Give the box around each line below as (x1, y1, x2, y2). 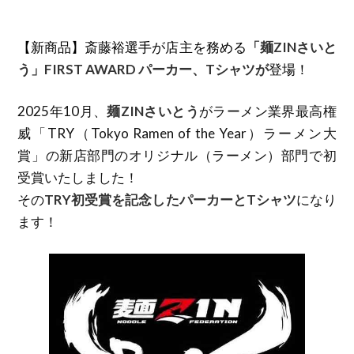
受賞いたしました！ (17, 169, 139, 186)
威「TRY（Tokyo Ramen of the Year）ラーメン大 (17, 125, 337, 141)
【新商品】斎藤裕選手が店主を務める (17, 38, 247, 55)
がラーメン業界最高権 (198, 103, 337, 119)
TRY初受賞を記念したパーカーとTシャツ (44, 191, 296, 208)
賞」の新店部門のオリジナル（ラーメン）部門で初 (17, 147, 337, 164)
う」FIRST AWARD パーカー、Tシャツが (17, 60, 269, 77)
